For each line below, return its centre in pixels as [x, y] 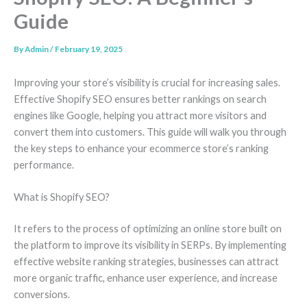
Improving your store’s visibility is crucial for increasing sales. [147, 82]
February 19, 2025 [89, 49]
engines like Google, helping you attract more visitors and [140, 115]
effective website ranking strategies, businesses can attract [146, 261]
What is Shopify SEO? [62, 197]
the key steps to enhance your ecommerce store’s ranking [141, 148]
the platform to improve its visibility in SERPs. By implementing [150, 245]
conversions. [42, 294]
